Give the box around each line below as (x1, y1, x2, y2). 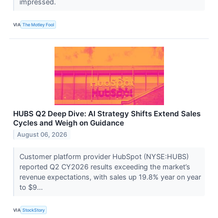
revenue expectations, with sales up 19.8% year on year (19, 173, 201, 182)
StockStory (22, 207, 45, 213)
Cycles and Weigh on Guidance (13, 118, 124, 127)
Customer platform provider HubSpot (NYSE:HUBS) (19, 152, 189, 161)
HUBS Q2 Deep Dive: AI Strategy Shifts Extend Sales (13, 109, 200, 118)
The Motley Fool (22, 21, 54, 27)
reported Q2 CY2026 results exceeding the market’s (19, 163, 190, 171)
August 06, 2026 (17, 131, 68, 139)
